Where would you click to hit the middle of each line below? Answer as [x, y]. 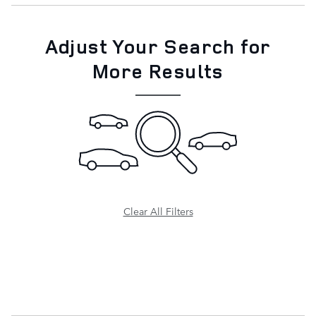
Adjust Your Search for [158, 46]
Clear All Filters [158, 211]
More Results [158, 71]
